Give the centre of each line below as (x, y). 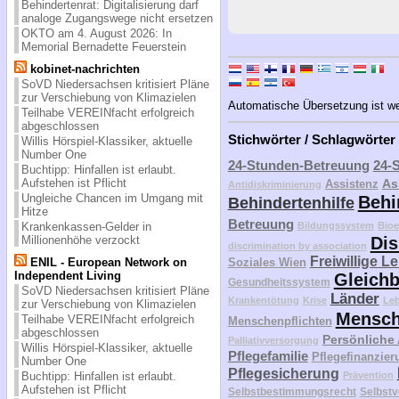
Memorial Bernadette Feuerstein (103, 46)
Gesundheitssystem (279, 282)
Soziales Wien (267, 263)
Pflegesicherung (283, 374)
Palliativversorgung (273, 341)
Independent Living (67, 275)
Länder (354, 299)
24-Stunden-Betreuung (298, 166)
